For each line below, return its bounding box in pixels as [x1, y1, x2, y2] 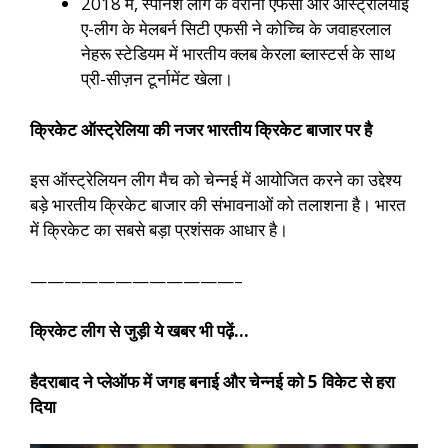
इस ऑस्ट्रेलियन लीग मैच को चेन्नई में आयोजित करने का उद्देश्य [30, 168, 401, 192]
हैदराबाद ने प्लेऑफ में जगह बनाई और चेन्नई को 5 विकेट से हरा [30, 369, 395, 393]
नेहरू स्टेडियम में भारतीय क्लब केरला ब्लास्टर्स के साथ [81, 42, 395, 66]
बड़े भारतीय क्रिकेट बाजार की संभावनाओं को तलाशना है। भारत [30, 193, 406, 217]
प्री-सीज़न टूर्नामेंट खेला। [81, 67, 233, 91]
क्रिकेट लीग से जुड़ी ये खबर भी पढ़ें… [30, 319, 249, 343]
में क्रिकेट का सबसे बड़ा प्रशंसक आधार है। [30, 218, 288, 242]
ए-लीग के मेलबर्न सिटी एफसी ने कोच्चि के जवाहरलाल [81, 17, 391, 41]
